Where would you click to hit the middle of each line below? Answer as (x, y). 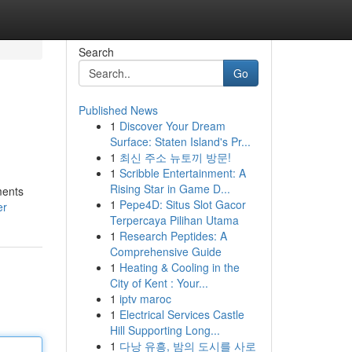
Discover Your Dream (172, 126)
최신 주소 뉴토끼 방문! (175, 157)
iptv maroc (145, 299)
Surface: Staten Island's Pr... (180, 141)
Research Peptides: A (173, 236)
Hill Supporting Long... (165, 330)
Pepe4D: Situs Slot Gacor (182, 204)
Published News (118, 110)
